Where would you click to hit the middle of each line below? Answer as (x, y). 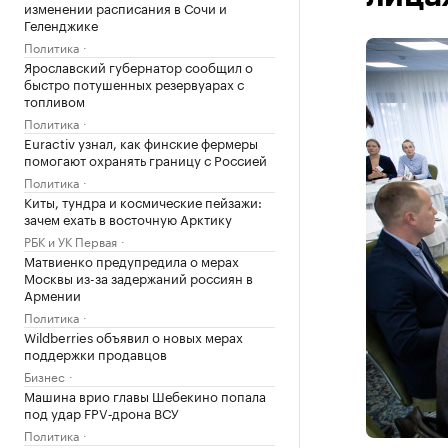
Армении (52, 294)
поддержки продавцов (95, 353)
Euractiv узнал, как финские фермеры (141, 142)
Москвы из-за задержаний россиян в (138, 277)
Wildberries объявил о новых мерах (133, 336)
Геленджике (61, 24)
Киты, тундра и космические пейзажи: (143, 201)
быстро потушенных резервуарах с (134, 83)
